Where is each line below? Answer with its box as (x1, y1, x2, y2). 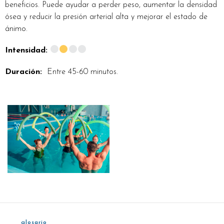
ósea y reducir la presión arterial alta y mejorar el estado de (5, 12, 207, 21)
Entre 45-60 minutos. (47, 68, 118, 76)
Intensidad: (5, 46, 50, 54)
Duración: (5, 68, 47, 76)
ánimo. (5, 24, 27, 33)
